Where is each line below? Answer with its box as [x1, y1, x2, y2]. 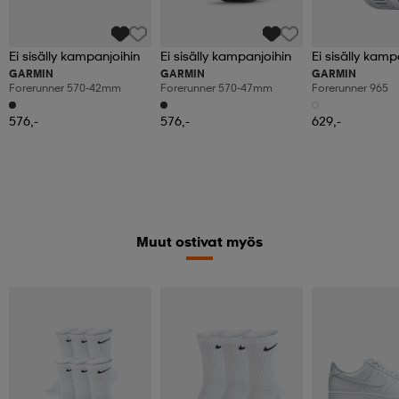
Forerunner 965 [312, 81, 388, 95]
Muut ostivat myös [136, 232, 263, 251]
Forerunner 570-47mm [160, 81, 273, 95]
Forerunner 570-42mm [9, 81, 121, 95]
